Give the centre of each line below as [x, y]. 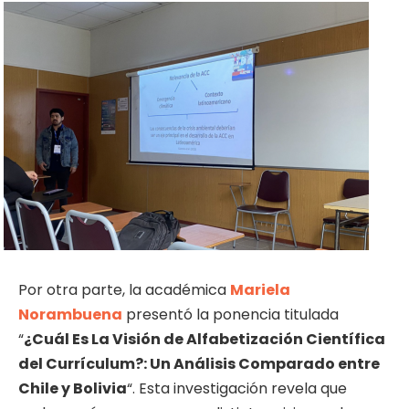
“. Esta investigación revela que [237, 388]
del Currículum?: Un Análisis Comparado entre [199, 363]
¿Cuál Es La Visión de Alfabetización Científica [204, 339]
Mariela [260, 289]
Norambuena [70, 314]
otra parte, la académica [138, 289]
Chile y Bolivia [73, 388]
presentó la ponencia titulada [231, 314]
